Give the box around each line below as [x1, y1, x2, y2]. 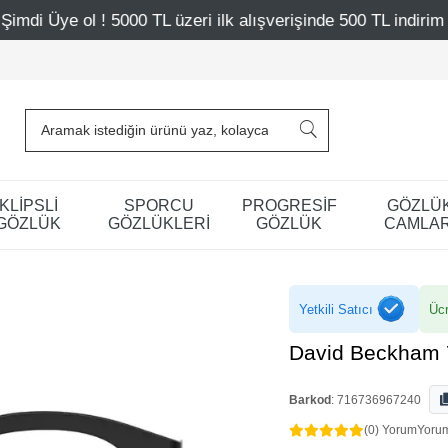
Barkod [289, 393, 331, 407]
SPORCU [123, 196, 194, 214]
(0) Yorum [364, 423, 417, 437]
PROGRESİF [241, 196, 337, 214]
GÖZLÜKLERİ [107, 214, 210, 232]
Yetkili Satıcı [299, 301, 373, 317]
